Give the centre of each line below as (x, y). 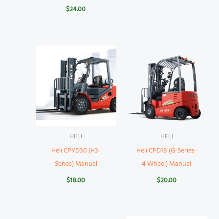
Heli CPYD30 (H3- (76, 151)
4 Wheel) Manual (167, 164)
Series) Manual (76, 164)
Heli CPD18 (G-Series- (166, 151)
